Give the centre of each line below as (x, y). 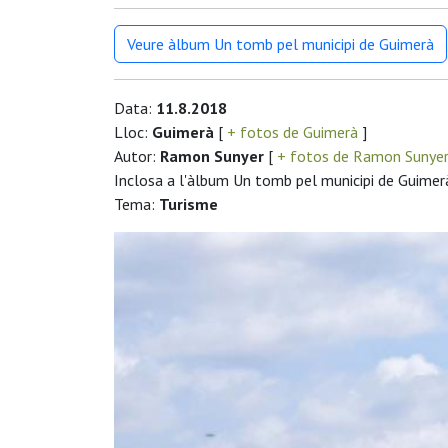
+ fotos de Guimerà (292, 132)
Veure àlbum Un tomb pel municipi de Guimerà (280, 44)
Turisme (188, 204)
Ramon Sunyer (212, 156)
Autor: (137, 156)
